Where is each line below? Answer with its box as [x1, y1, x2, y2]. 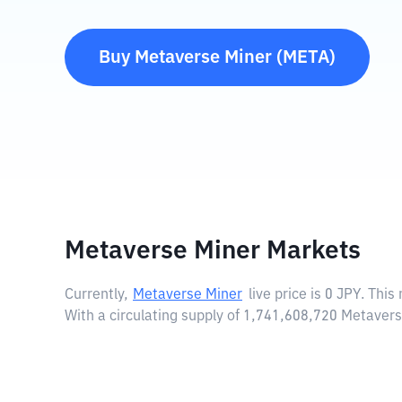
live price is [249, 288, 325, 302]
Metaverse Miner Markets [65, 239, 361, 264]
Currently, [65, 288, 128, 302]
